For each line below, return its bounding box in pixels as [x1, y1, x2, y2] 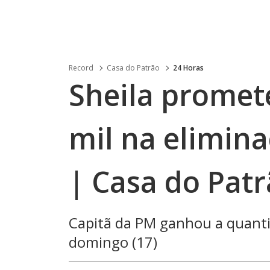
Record [69, 63, 93, 73]
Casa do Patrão [107, 63, 160, 73]
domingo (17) [69, 232, 157, 252]
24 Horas [173, 63, 204, 73]
